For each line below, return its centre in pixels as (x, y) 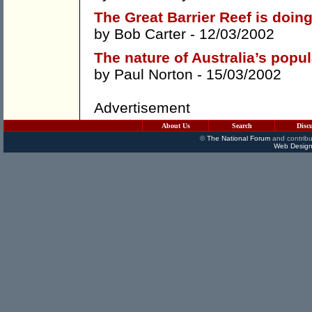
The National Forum (238, 138)
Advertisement (142, 108)
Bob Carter (150, 34)
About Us (175, 126)
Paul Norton (154, 75)
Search (242, 126)
